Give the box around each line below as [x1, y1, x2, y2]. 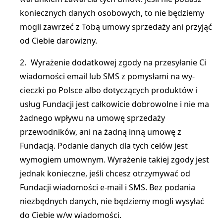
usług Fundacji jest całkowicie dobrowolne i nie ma [20, 99, 209, 110]
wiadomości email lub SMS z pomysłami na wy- [20, 71, 195, 82]
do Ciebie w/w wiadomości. [20, 210, 121, 221]
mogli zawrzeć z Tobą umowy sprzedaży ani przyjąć [20, 21, 212, 32]
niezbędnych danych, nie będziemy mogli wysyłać [20, 196, 204, 207]
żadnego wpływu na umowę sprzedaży [20, 112, 165, 123]
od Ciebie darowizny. [20, 35, 97, 46]
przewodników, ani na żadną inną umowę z [20, 126, 181, 137]
